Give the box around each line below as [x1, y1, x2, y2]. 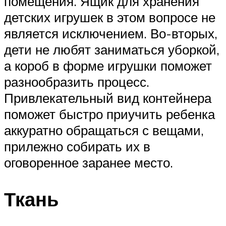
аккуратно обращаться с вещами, [4, 122, 204, 139]
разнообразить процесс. [4, 74, 149, 90]
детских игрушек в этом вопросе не [4, 9, 215, 26]
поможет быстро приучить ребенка [4, 106, 215, 123]
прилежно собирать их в [4, 138, 150, 155]
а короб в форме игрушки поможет [4, 58, 212, 74]
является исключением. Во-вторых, [4, 25, 217, 42]
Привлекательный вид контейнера [4, 90, 211, 106]
